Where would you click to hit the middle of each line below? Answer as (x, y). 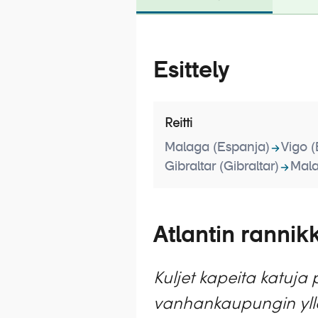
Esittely (191, 71)
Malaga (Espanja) (217, 148)
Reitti (179, 122)
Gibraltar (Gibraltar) (222, 167)
